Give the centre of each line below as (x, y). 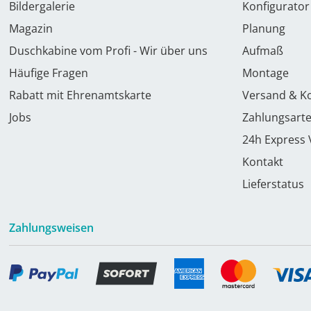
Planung (264, 28)
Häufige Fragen (49, 73)
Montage (266, 73)
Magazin (31, 28)
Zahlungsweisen (51, 228)
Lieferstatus (273, 184)
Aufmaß (263, 51)
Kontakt (263, 162)
